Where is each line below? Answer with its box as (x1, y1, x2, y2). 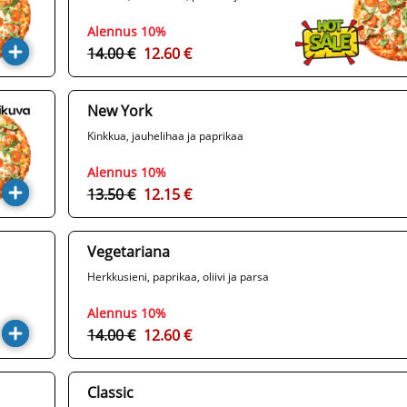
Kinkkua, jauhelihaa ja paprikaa (87, 128, 243, 144)
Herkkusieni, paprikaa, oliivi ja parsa (87, 269, 269, 285)
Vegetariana (87, 242, 170, 263)
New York (87, 101, 152, 122)
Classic (87, 382, 134, 403)
